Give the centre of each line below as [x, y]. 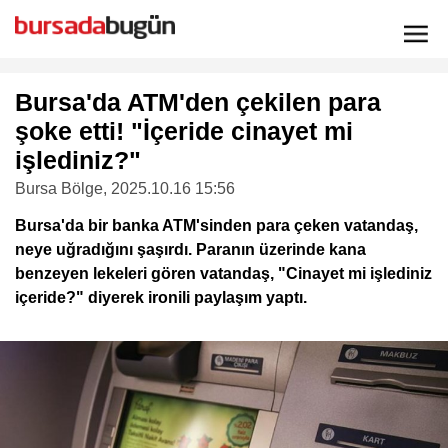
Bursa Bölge [59, 188]
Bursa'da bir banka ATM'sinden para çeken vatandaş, [216, 225]
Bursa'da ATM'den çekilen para [198, 102]
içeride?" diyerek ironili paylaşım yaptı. [161, 297]
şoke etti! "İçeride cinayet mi [184, 131]
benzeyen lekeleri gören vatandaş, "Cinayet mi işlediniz [223, 273]
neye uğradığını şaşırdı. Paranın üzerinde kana [190, 249]
